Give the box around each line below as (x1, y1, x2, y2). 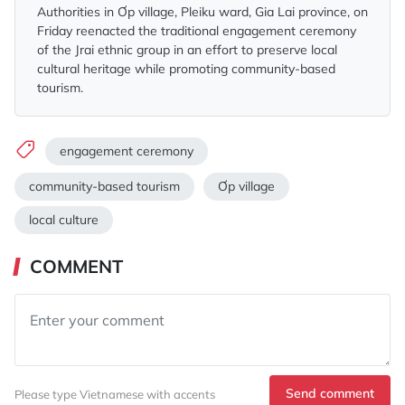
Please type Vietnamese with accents (14, 386, 215, 401)
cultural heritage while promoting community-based (37, 61, 335, 78)
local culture (29, 212, 99, 229)
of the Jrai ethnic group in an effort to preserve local (37, 42, 337, 59)
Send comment (286, 385, 374, 402)
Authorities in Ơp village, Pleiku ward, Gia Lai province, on (37, 4, 368, 21)
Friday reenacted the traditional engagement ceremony (37, 23, 356, 40)
